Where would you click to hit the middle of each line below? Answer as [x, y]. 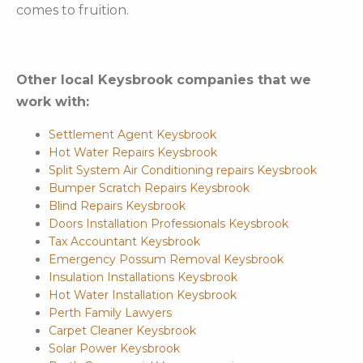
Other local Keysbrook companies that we [164, 80]
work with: [53, 102]
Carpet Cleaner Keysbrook [122, 331]
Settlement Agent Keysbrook [132, 135]
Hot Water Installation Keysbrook [143, 295]
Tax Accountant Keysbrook [124, 242]
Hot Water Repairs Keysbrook [133, 153]
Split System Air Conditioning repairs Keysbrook [183, 171]
